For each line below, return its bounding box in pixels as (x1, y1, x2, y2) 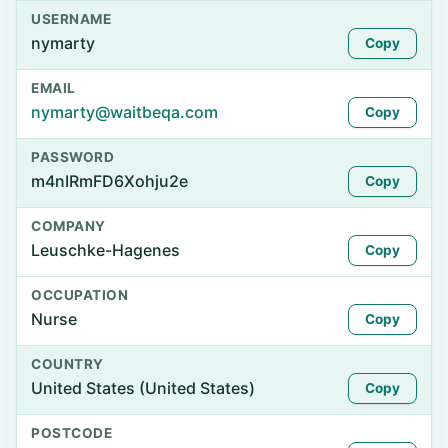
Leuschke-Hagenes (31, 240, 180, 260)
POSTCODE (31, 425, 113, 441)
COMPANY (31, 218, 106, 234)
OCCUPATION (31, 287, 129, 303)
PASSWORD (31, 149, 115, 165)
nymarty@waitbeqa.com (31, 102, 218, 122)
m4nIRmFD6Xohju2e (31, 171, 188, 191)
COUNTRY (31, 356, 104, 372)
